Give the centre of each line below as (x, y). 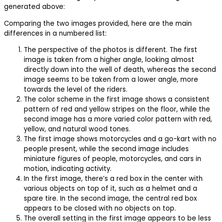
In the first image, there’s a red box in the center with (113, 178)
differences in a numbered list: (55, 33)
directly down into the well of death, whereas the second (120, 69)
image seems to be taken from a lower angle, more (111, 79)
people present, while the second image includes (106, 149)
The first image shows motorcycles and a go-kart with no (120, 139)
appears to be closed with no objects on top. (100, 208)
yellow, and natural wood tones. (77, 129)
